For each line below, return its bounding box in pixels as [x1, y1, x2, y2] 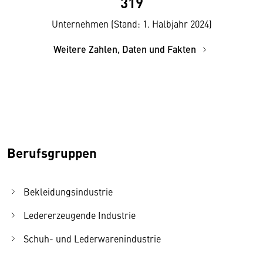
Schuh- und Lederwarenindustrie [23, 232, 161, 245]
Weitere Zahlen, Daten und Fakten [53, 42, 198, 56]
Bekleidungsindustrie [23, 185, 113, 198]
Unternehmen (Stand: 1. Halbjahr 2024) [51, 17, 212, 31]
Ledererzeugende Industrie [23, 208, 136, 222]
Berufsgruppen [7, 143, 97, 163]
